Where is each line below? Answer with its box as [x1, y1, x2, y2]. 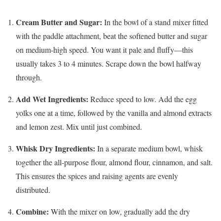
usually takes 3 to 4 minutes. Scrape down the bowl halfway [16, 58, 201, 69]
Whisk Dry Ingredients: [16, 143, 95, 154]
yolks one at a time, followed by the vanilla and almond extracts [16, 108, 212, 118]
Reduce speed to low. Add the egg [88, 94, 197, 105]
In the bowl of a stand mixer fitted [102, 17, 208, 28]
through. [16, 72, 42, 83]
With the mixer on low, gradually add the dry [49, 206, 190, 217]
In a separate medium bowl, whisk [95, 143, 203, 154]
